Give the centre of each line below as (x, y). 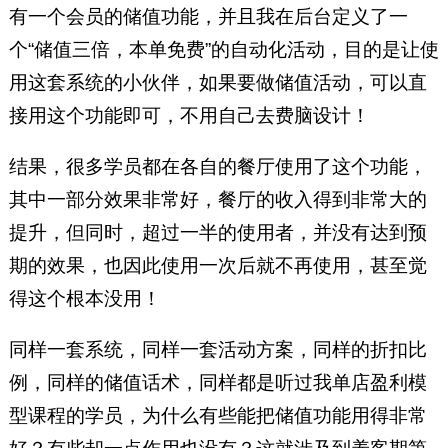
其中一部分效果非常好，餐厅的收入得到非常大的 (217, 200)
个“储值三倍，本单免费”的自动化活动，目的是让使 (223, 50)
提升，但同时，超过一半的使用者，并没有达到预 (217, 233)
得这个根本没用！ (84, 299)
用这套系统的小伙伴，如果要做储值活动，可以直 (217, 83)
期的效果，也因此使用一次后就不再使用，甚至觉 (217, 266)
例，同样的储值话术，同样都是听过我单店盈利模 (217, 383)
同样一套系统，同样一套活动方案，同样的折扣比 (217, 350)
